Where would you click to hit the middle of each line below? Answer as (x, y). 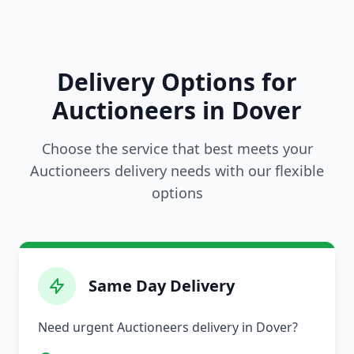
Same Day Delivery (162, 286)
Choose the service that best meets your (177, 149)
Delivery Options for (177, 82)
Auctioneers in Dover (177, 111)
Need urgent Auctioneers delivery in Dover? (168, 328)
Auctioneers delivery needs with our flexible (177, 171)
